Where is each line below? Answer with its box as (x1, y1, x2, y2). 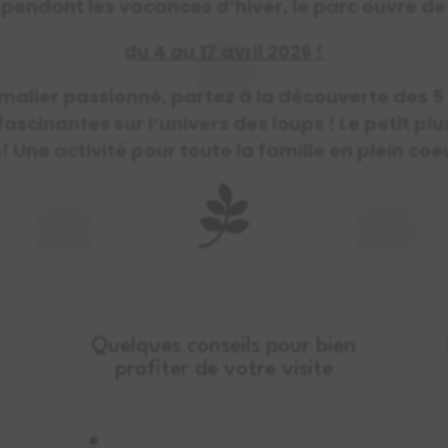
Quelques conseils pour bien (91, 336, 357, 358)
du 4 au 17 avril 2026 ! (124, 39, 324, 65)
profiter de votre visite (114, 359, 333, 381)
